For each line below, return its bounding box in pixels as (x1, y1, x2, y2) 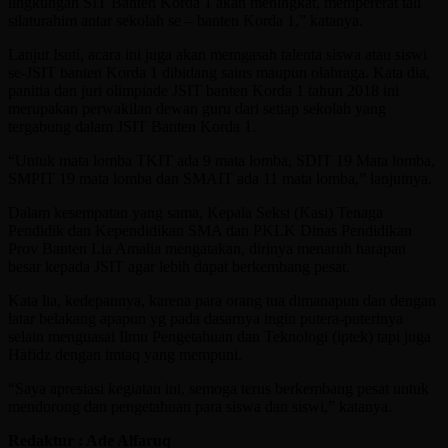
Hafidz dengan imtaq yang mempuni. (8, 345, 242, 363)
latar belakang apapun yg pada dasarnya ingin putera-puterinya (8, 309, 403, 327)
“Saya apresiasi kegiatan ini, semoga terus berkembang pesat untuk (8, 379, 429, 397)
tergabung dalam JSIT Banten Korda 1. (8, 117, 256, 135)
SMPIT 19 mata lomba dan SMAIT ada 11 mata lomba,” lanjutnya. (8, 169, 432, 187)
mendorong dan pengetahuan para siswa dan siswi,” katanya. (8, 397, 392, 415)
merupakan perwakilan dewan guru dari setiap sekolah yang (8, 99, 386, 117)
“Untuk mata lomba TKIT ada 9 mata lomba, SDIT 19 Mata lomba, (8, 151, 435, 169)
